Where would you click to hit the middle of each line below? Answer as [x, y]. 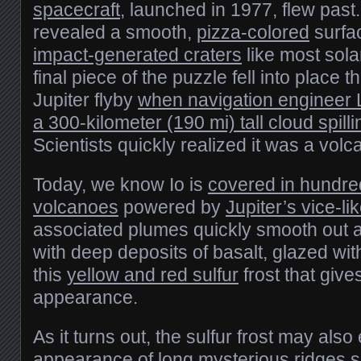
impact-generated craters [137, 55]
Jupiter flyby [85, 100]
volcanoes [76, 207]
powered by [172, 207]
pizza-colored [253, 33]
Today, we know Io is [120, 185]
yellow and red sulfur [153, 275]
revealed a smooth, [115, 33]
